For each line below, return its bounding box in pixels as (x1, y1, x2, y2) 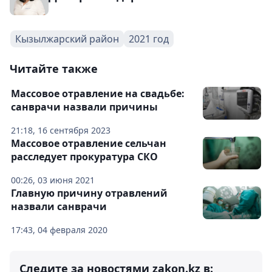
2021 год (129, 32, 169, 46)
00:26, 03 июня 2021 (11, 174, 95, 186)
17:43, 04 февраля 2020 (11, 224, 107, 236)
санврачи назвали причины (11, 100, 158, 114)
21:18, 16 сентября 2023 (11, 124, 110, 137)
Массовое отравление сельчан (11, 137, 166, 151)
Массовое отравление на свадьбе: (11, 87, 185, 101)
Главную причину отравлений (11, 186, 168, 200)
